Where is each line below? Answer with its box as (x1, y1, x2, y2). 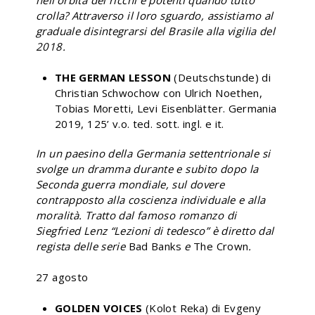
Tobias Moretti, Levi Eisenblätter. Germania (55, 101, 277, 115)
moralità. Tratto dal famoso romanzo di (36, 207, 237, 222)
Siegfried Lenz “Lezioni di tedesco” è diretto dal (36, 223, 274, 238)
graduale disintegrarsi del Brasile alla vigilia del (36, 23, 276, 38)
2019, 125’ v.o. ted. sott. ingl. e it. (55, 116, 224, 131)
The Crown (193, 238, 249, 253)
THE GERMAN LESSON (55, 70, 174, 84)
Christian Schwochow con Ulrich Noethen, (55, 85, 263, 100)
